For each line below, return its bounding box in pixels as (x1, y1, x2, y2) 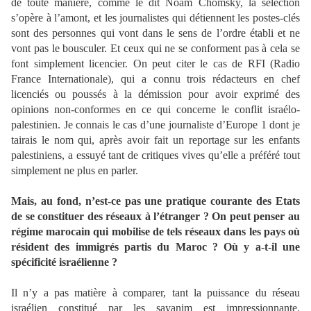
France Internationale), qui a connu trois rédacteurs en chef (11, 73, 300, 85)
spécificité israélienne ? (11, 256, 117, 269)
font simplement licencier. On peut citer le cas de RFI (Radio (11, 58, 300, 70)
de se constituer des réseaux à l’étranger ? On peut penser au (11, 210, 300, 223)
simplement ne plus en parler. (11, 165, 138, 177)
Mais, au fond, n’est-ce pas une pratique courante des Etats (11, 195, 300, 208)
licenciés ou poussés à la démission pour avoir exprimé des (11, 88, 300, 101)
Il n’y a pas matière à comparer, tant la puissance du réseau (11, 287, 300, 299)
